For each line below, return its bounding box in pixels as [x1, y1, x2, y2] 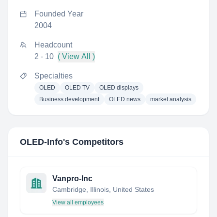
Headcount [34, 41, 72, 49]
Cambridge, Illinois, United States [52, 186, 154, 193]
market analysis [150, 96, 191, 103]
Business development [39, 96, 99, 103]
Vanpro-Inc [52, 174, 93, 183]
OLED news [109, 96, 140, 103]
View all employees [52, 199, 104, 206]
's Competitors [63, 137, 124, 147]
